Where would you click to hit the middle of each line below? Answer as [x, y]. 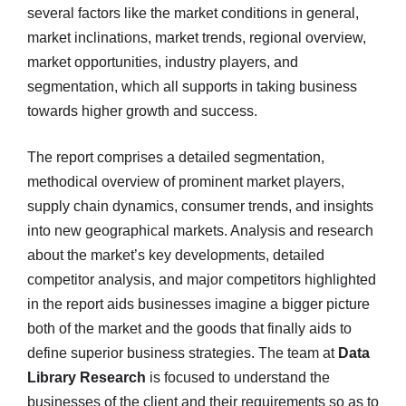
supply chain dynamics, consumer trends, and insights [200, 206]
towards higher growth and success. [142, 111]
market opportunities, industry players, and [163, 62]
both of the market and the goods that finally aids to [189, 329]
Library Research [87, 377]
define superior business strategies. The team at [183, 353]
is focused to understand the [238, 377]
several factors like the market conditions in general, [193, 13]
